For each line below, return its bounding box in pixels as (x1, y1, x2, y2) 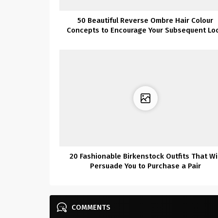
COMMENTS (72, 202, 110, 212)
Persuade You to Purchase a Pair (90, 161, 201, 170)
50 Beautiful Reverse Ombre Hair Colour (77, 16, 214, 25)
